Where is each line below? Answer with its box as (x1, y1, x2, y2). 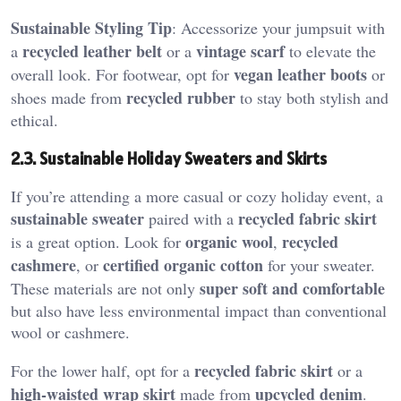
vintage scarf (196, 38, 285, 63)
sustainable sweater (11, 207, 144, 231)
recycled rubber (126, 85, 235, 109)
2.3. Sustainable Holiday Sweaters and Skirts (11, 147, 327, 169)
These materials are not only (11, 277, 200, 300)
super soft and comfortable (200, 277, 385, 301)
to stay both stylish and (235, 86, 388, 108)
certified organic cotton (103, 253, 263, 277)
